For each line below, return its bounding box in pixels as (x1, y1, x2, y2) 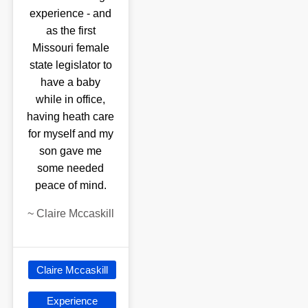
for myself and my (27, 127, 113, 140)
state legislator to (29, 58, 112, 71)
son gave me (39, 144, 102, 157)
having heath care (27, 110, 115, 122)
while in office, (36, 93, 106, 105)
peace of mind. (34, 179, 107, 191)
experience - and (30, 7, 112, 19)
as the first (45, 24, 96, 36)
